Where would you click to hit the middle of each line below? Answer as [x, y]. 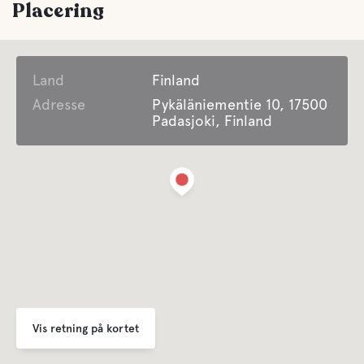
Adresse [59, 104]
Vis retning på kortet [86, 328]
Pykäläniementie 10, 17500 [240, 104]
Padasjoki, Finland [212, 121]
